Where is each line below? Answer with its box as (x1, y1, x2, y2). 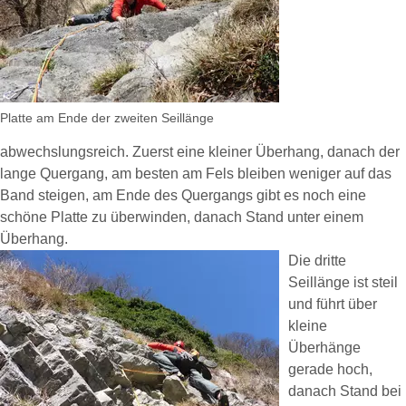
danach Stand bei (288, 383, 401, 399)
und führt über (288, 296, 377, 312)
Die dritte (288, 253, 346, 268)
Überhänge (288, 340, 361, 355)
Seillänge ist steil (288, 275, 398, 290)
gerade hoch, (288, 362, 372, 377)
